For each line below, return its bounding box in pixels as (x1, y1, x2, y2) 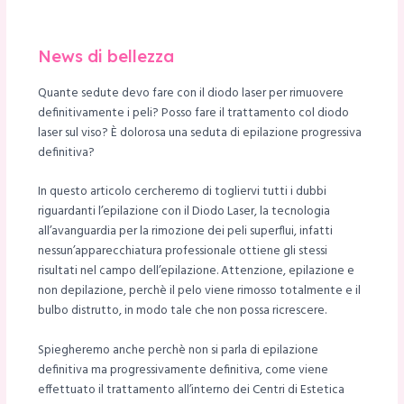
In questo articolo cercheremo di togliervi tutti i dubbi (37, 182, 326, 202)
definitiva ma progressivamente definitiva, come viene (37, 361, 328, 381)
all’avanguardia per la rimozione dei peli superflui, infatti (37, 222, 333, 242)
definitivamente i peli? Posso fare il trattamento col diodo (37, 103, 349, 123)
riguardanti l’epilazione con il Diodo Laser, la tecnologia (37, 202, 330, 222)
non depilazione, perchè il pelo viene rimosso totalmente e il (37, 281, 361, 301)
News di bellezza (37, 45, 174, 67)
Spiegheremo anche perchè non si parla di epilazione (37, 341, 318, 361)
